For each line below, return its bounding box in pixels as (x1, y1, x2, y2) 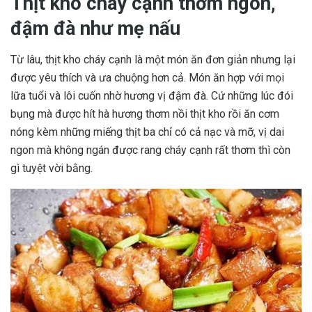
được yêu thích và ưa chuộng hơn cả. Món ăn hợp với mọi (10, 71, 284, 85)
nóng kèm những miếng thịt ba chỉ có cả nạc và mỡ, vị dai (10, 125, 284, 139)
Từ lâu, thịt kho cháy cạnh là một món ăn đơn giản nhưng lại (10, 53, 295, 67)
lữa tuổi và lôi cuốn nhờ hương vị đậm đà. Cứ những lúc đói (10, 89, 293, 103)
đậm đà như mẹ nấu (10, 17, 180, 40)
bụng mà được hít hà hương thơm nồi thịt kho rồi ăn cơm (10, 107, 279, 121)
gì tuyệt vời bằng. (10, 162, 93, 175)
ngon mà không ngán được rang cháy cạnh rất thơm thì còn (10, 143, 290, 157)
